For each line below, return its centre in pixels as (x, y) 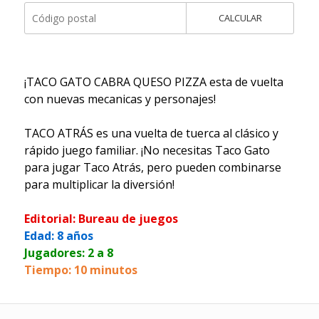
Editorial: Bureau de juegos (101, 218)
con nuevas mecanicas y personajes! (120, 99)
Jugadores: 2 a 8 (68, 252)
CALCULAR (240, 17)
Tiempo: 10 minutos (80, 270)
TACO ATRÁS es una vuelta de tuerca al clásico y (151, 133)
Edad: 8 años (58, 235)
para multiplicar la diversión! (100, 184)
